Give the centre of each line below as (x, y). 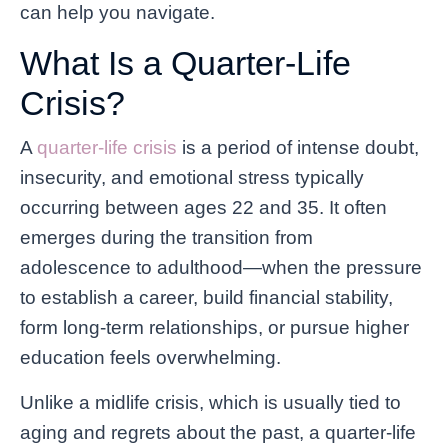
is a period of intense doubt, (298, 147)
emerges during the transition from (166, 237)
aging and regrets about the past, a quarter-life (218, 432)
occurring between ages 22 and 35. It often (203, 207)
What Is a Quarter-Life (185, 62)
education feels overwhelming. (150, 357)
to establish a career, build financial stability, (206, 297)
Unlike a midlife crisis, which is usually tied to (210, 402)
